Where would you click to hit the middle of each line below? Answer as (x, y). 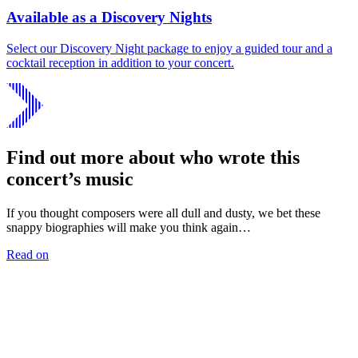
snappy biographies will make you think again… (129, 227)
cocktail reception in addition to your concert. (120, 63)
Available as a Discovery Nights (109, 18)
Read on (28, 254)
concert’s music (70, 179)
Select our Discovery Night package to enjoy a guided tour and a (169, 49)
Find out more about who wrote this (153, 158)
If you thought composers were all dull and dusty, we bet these (163, 213)
